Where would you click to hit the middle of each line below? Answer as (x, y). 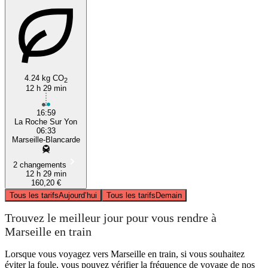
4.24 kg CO (44, 78)
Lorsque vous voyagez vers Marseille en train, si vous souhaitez (125, 254)
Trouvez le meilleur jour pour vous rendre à (111, 218)
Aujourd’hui (78, 195)
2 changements (40, 165)
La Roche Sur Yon (46, 121)
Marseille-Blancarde (46, 139)
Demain (169, 195)
